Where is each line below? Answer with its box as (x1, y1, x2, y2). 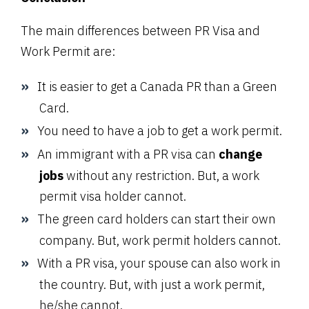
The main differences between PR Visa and (21, 22, 260, 39)
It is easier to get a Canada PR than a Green (37, 78, 277, 94)
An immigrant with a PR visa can (37, 146, 219, 162)
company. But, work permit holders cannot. (39, 232, 281, 248)
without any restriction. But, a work (63, 167, 259, 183)
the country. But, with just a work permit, (39, 276, 265, 292)
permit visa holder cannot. (39, 188, 186, 204)
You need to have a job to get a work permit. (37, 122, 282, 139)
